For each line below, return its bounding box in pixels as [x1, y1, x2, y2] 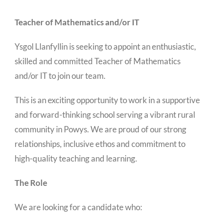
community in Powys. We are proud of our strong [15, 124, 186, 134]
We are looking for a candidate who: [15, 201, 142, 212]
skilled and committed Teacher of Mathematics [15, 55, 181, 66]
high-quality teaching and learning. [15, 153, 137, 163]
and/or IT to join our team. [15, 70, 106, 81]
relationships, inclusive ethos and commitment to [15, 138, 185, 149]
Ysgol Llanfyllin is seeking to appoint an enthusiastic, [15, 41, 196, 52]
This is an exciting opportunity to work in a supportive [15, 94, 200, 105]
